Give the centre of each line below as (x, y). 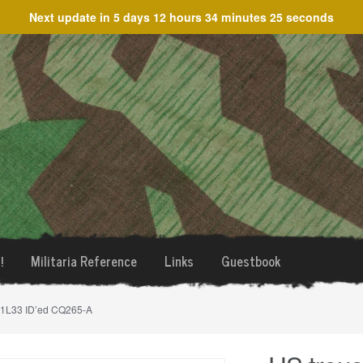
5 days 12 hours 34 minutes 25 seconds (224, 17)
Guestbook (250, 261)
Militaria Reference (83, 261)
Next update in (71, 17)
